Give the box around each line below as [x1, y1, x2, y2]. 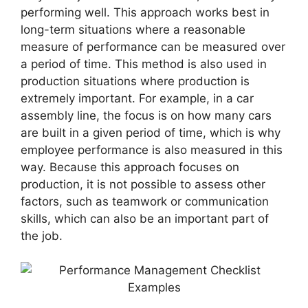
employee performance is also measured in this [21, 142, 283, 157]
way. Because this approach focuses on [21, 159, 239, 174]
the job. [21, 228, 63, 243]
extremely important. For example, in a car [21, 91, 254, 105]
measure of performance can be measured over [21, 39, 285, 54]
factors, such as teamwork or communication [21, 194, 269, 208]
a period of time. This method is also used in [21, 56, 267, 71]
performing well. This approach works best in [21, 5, 269, 19]
